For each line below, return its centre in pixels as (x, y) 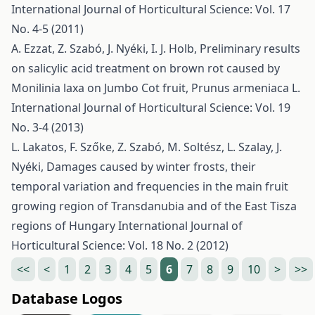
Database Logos (67, 298)
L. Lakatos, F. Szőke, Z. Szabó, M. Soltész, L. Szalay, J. (147, 147)
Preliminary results (250, 49)
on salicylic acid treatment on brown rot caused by (146, 68)
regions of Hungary (65, 226)
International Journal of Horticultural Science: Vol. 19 (151, 108)
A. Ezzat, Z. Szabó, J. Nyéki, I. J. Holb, (105, 49)
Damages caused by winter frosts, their (151, 167)
